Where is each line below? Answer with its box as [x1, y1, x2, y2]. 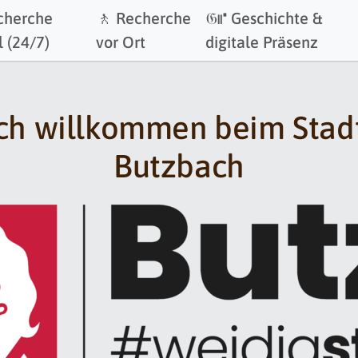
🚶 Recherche [96, 9, 192, 27]
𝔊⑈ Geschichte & [205, 9, 323, 27]
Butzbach [113, 148, 245, 184]
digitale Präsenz [205, 33, 319, 51]
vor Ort [96, 33, 146, 51]
